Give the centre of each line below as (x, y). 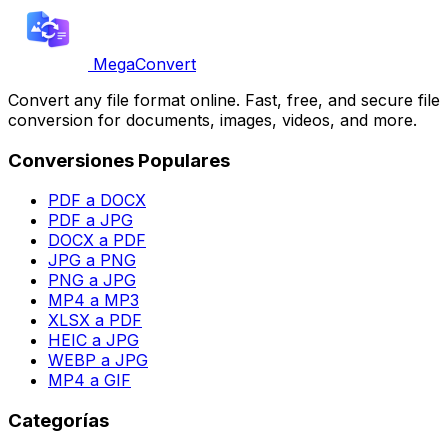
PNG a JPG (92, 280)
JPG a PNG (92, 260)
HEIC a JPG (93, 340)
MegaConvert (144, 64)
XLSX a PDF (95, 320)
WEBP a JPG (98, 360)
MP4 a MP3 (93, 300)
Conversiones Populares (119, 160)
